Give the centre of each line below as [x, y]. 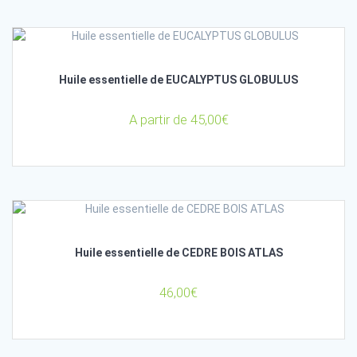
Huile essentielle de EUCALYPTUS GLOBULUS [178, 80]
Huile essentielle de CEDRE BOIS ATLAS [178, 253]
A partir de [159, 119]
